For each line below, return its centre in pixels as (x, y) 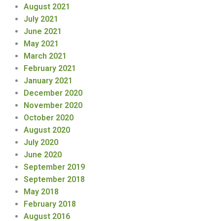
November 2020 (53, 106)
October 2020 (49, 118)
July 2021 (41, 19)
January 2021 (48, 81)
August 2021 (47, 7)
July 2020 (41, 143)
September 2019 (54, 167)
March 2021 (45, 56)
